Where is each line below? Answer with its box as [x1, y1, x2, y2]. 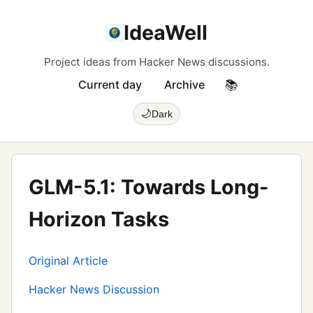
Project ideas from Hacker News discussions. [43, 55, 270, 68]
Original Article [29, 254, 108, 268]
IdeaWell [124, 20, 208, 45]
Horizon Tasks [29, 207, 169, 231]
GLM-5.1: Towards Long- [29, 175, 269, 199]
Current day [78, 78, 142, 92]
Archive [163, 78, 205, 92]
